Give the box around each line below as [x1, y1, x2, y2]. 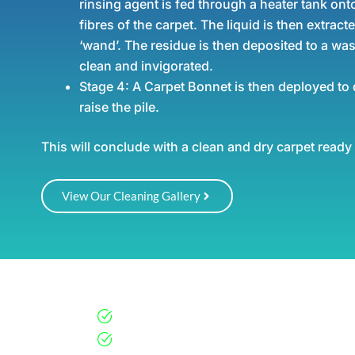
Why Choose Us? [97, 286, 207, 304]
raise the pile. [79, 99, 159, 115]
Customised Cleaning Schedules [120, 330, 345, 347]
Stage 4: [79, 78, 129, 94]
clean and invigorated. [79, 58, 213, 74]
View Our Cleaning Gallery [62, 189, 200, 203]
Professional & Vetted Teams [120, 307, 320, 324]
